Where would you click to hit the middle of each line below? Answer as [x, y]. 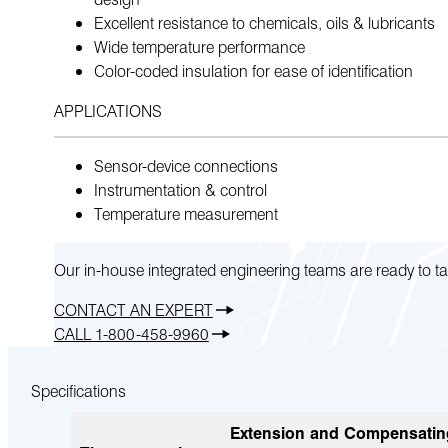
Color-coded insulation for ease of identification [253, 70]
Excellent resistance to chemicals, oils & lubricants [264, 22]
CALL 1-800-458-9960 [131, 333]
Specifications [78, 391]
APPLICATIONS [107, 110]
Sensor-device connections [185, 165]
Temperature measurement [185, 213]
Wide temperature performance [199, 46]
